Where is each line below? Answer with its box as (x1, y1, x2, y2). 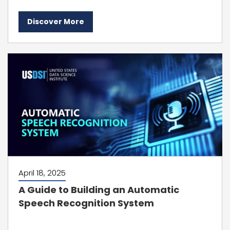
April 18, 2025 (18, 167, 66, 178)
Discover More (27, 16, 84, 27)
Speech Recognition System (18, 197, 154, 209)
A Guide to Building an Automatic (18, 183, 179, 196)
